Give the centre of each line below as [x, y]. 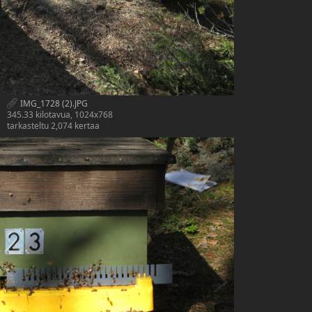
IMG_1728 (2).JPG [53, 103]
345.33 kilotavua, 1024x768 [60, 115]
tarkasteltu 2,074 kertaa [53, 126]
